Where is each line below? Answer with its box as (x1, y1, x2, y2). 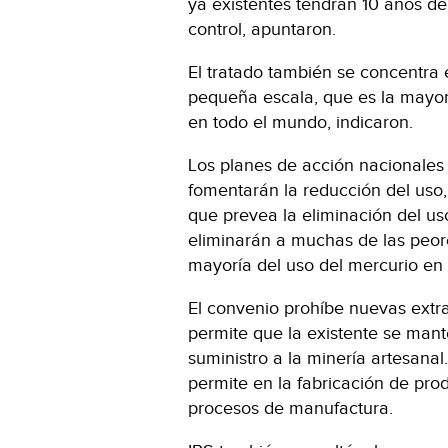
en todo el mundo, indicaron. (188, 111, 413, 133)
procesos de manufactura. (188, 397, 393, 419)
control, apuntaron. (188, 18, 336, 40)
